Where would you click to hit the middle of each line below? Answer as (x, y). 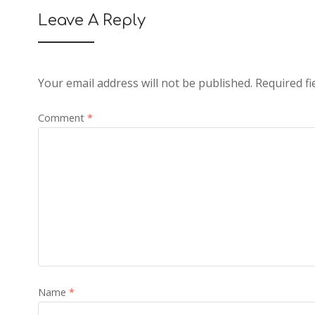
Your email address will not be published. (145, 83)
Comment (62, 118)
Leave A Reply (91, 21)
